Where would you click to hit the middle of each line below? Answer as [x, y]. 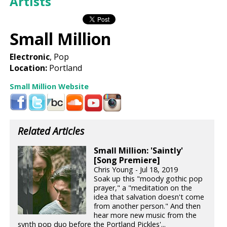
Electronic [30, 56]
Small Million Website [49, 86]
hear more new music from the [145, 215]
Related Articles [51, 131]
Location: [29, 68]
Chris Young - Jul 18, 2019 [136, 170]
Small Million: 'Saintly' [139, 151]
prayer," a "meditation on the [143, 188]
